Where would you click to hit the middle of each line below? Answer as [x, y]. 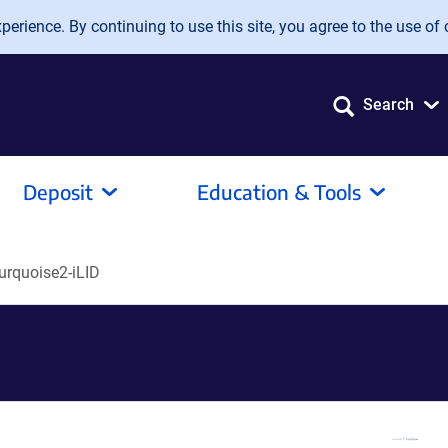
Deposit [58, 191]
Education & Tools [279, 191]
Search [388, 104]
